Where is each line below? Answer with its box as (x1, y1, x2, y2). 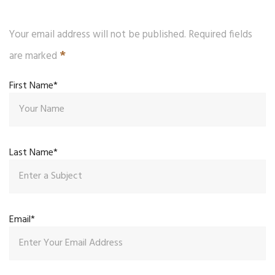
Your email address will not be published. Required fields (9, 26, 252, 43)
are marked (9, 47, 60, 64)
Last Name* (9, 144, 58, 161)
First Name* (9, 77, 58, 94)
